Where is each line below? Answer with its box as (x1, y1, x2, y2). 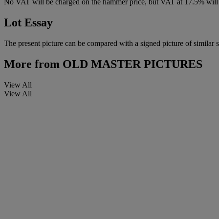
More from (4, 57, 60, 70)
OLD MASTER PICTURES (60, 57, 202, 70)
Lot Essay (4, 16, 53, 29)
